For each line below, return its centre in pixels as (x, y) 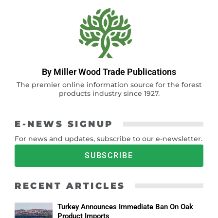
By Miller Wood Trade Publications (109, 72)
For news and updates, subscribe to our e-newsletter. (109, 138)
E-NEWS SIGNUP (64, 124)
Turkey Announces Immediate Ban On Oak (125, 207)
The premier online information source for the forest (109, 84)
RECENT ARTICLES (70, 186)
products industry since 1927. (109, 93)
